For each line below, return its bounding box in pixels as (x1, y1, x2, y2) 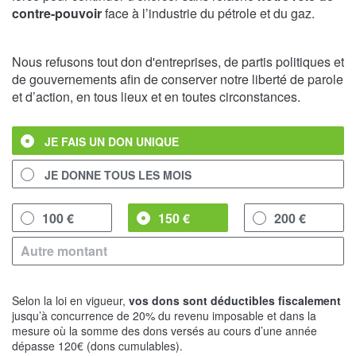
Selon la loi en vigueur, (12, 292, 129, 308)
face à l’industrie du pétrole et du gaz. (102, 3, 315, 22)
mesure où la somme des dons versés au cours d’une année (12, 322, 317, 339)
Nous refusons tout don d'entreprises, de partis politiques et (12, 52, 344, 71)
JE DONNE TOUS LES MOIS (44, 166, 192, 183)
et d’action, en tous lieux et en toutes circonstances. (12, 87, 300, 106)
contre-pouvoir (12, 3, 102, 22)
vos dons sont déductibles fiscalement (129, 292, 341, 308)
